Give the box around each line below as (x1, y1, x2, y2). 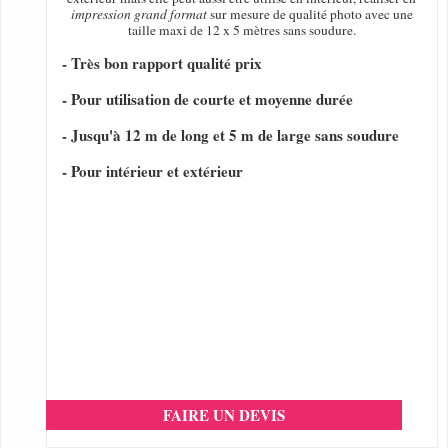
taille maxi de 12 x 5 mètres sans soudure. (127, 21, 356, 40)
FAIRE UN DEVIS (163, 404, 285, 427)
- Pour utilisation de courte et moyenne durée (62, 88, 353, 111)
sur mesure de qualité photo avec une (206, 5, 413, 24)
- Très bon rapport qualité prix (62, 52, 262, 75)
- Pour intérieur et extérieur (62, 160, 243, 183)
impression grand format (70, 5, 207, 24)
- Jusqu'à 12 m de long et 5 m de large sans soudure (62, 124, 399, 147)
